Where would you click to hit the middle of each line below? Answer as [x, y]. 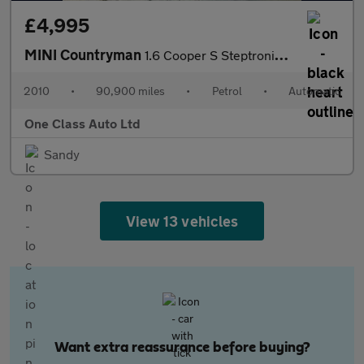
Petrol [227, 91]
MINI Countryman [84, 54]
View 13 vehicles [182, 221]
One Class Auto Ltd [82, 123]
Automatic [314, 91]
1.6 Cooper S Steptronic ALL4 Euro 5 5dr [210, 55]
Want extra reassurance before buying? [182, 348]
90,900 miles [131, 91]
